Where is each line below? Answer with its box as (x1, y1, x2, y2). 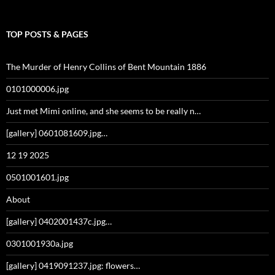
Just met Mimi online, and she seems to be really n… (6, 106, 201, 117)
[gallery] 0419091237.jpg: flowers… (6, 260, 140, 271)
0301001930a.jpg (6, 238, 73, 249)
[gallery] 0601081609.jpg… (6, 128, 107, 139)
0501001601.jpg (6, 172, 69, 183)
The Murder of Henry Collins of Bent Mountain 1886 (6, 61, 206, 72)
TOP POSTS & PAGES (6, 29, 88, 40)
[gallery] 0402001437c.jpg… (6, 216, 112, 227)
